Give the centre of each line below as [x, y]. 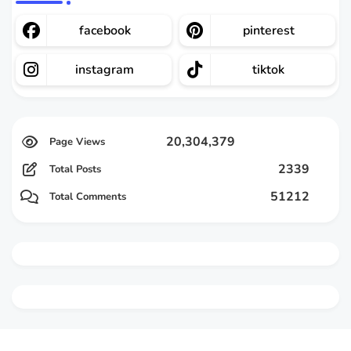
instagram [105, 69]
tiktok [268, 69]
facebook [105, 30]
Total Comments [88, 196]
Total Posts [75, 169]
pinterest [268, 30]
